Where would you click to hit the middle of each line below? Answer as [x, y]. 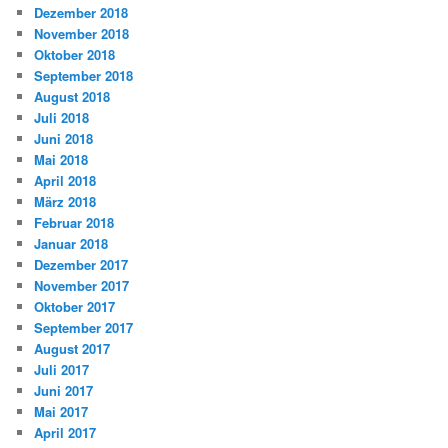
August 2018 [72, 97]
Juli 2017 [62, 370]
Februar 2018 [74, 223]
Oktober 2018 [75, 55]
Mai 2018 [61, 160]
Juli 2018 [62, 118]
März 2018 [65, 202]
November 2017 [82, 286]
